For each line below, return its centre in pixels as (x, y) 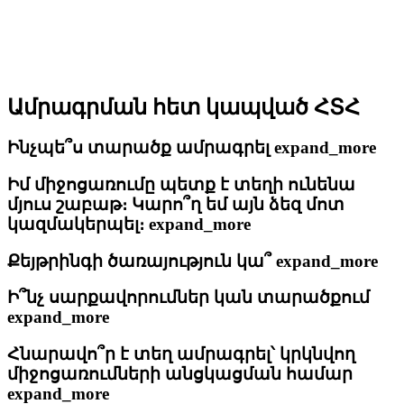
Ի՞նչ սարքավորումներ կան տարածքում (188, 298)
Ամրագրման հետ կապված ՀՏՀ (184, 108)
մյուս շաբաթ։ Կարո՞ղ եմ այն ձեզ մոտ (176, 204)
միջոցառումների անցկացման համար (180, 374)
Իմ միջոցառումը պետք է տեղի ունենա (181, 184)
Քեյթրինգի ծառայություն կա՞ (142, 261)
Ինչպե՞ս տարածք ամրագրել (141, 148)
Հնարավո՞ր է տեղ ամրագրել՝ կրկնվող (181, 354)
